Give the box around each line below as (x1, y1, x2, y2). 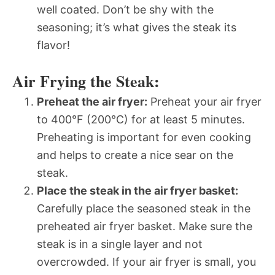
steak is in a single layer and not (37, 237, 203, 250)
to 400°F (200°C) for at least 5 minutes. (37, 112, 245, 126)
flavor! (37, 38, 70, 52)
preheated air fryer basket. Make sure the (37, 219, 252, 233)
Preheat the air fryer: (37, 95, 147, 108)
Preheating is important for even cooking (37, 130, 251, 144)
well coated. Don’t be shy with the (37, 2, 214, 16)
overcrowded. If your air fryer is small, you (37, 255, 256, 268)
